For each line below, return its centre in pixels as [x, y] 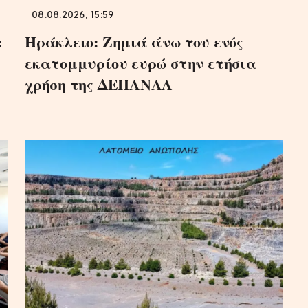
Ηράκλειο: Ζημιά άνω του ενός [134, 41]
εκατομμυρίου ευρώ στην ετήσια [141, 63]
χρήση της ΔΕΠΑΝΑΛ [99, 84]
